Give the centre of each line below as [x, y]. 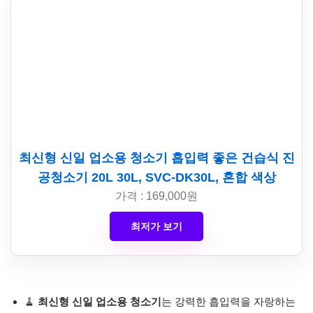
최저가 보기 [156, 226]
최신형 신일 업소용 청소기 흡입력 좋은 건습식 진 [156, 158]
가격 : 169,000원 [156, 196]
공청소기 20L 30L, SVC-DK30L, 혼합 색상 [156, 177]
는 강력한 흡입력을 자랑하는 [228, 301]
